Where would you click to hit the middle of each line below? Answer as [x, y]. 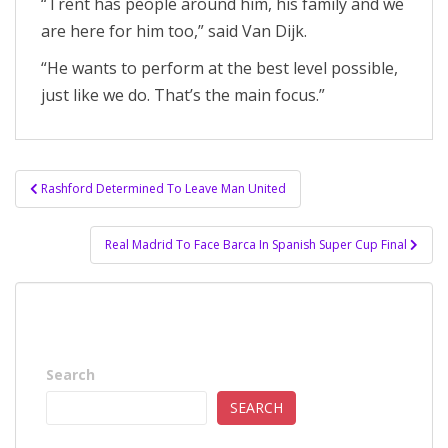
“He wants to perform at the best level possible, [219, 68]
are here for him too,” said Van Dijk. [174, 31]
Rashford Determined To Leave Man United [163, 188]
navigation [80, 208]
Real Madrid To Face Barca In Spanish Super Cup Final [257, 244]
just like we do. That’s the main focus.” [183, 95]
